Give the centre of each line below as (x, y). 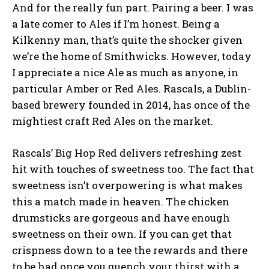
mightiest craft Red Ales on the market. (113, 121)
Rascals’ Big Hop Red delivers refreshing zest (127, 153)
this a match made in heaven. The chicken (121, 201)
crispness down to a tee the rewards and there (130, 250)
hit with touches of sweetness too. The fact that (133, 169)
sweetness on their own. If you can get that (122, 234)
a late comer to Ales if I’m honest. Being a (116, 23)
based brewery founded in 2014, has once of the (131, 104)
